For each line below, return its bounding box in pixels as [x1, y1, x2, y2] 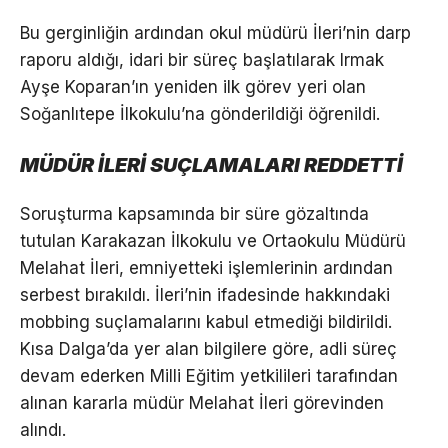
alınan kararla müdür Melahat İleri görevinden [20, 392, 384, 413]
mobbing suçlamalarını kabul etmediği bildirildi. [20, 311, 392, 332]
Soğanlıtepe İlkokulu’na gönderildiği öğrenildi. [20, 103, 380, 124]
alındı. [20, 419, 66, 440]
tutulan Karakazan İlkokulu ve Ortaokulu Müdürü [20, 230, 406, 251]
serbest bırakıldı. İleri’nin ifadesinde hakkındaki [20, 284, 390, 305]
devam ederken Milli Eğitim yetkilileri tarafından [20, 365, 398, 386]
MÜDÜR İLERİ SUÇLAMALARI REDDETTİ [20, 152, 403, 177]
